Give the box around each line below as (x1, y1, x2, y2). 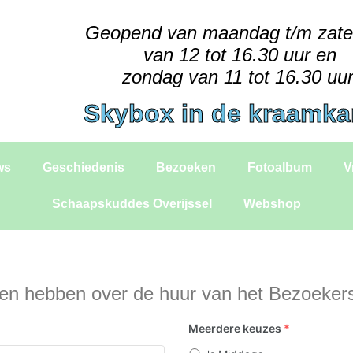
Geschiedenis (42, 161, 124, 174)
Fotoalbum (247, 161, 312, 174)
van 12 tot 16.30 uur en (143, 44, 337, 65)
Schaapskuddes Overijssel (52, 197, 212, 210)
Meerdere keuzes (188, 321, 281, 336)
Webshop (243, 197, 301, 210)
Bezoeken (155, 161, 216, 174)
